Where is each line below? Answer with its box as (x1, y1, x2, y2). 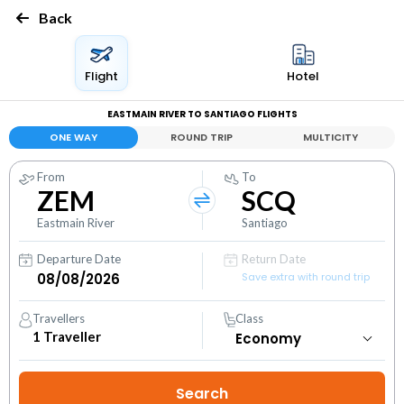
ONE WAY (49, 130, 97, 144)
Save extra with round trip (242, 270, 371, 284)
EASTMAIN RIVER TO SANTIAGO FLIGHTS (106, 107, 298, 121)
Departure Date (37, 252, 121, 266)
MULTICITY (303, 130, 359, 144)
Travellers (32, 311, 86, 326)
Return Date (242, 252, 307, 266)
